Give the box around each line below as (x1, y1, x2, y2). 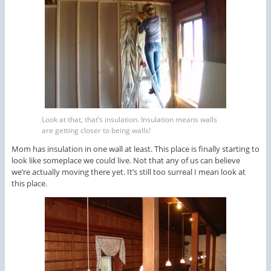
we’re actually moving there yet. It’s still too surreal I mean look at (11, 166, 246, 177)
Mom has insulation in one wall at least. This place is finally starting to (11, 143, 260, 154)
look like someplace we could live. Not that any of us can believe (11, 154, 240, 166)
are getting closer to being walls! (42, 125, 151, 135)
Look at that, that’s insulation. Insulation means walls (42, 114, 217, 125)
